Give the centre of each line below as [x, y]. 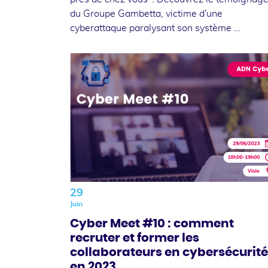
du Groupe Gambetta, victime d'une [146, 13]
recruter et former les [135, 238]
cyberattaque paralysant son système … [155, 28]
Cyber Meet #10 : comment [152, 223]
